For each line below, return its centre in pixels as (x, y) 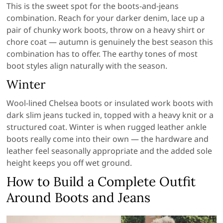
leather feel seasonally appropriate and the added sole (110, 151)
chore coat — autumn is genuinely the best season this (110, 42)
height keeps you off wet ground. (69, 163)
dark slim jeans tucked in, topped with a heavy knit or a (110, 115)
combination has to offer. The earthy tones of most (102, 54)
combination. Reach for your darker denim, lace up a (106, 18)
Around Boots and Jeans (79, 198)
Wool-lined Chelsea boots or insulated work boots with (110, 103)
